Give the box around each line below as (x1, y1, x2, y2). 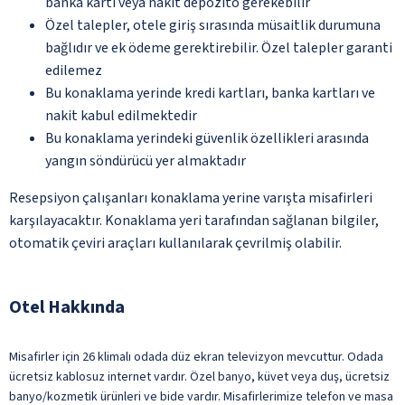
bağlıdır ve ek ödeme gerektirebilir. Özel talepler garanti (45, 37, 392, 58)
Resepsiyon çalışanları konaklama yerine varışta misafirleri (9, 187, 372, 208)
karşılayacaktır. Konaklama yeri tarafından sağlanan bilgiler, (9, 210, 379, 231)
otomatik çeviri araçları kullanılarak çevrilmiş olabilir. (9, 232, 342, 253)
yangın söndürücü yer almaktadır (45, 150, 246, 171)
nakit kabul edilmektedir (45, 105, 197, 126)
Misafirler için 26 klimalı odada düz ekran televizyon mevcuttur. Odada (9, 347, 383, 366)
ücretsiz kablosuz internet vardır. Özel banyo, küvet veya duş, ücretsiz (9, 367, 390, 386)
